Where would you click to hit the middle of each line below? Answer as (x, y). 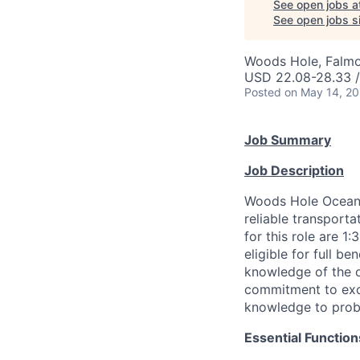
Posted (263, 92)
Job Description (294, 170)
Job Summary (288, 140)
